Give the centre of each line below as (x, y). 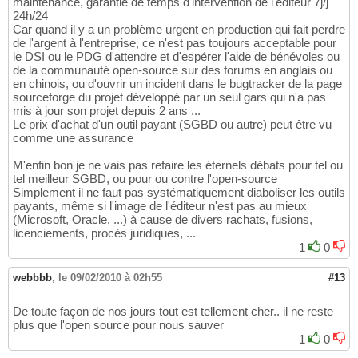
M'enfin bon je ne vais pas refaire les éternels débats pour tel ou (178, 165)
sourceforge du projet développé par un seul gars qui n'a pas (169, 97)
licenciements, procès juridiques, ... (104, 233)
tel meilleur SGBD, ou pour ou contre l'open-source (145, 179)
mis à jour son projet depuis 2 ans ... (107, 111)
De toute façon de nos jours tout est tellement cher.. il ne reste (173, 312)
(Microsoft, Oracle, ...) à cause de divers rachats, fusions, (163, 220)
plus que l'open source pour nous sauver (118, 325)
